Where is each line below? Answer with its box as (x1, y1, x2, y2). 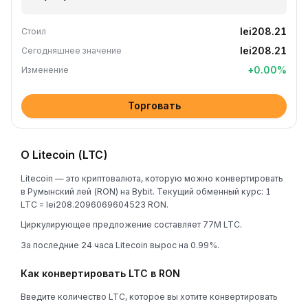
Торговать (127, 100, 181, 111)
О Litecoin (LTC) (21, 148, 108, 162)
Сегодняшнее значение (21, 45, 122, 56)
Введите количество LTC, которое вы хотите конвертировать (21, 291, 278, 302)
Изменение (21, 65, 69, 75)
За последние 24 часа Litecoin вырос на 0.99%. (21, 239, 219, 250)
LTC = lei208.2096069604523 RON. (21, 199, 168, 210)
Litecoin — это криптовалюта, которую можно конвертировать (21, 173, 283, 184)
